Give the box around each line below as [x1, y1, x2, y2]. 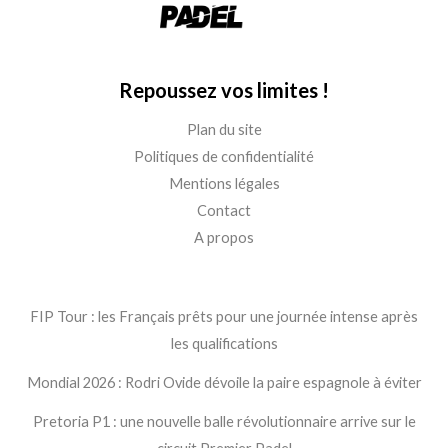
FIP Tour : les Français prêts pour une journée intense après [30, 308, 418, 326]
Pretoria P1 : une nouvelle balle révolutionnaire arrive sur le [32, 413, 416, 431]
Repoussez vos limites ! [119, 78, 329, 103]
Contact [197, 202, 251, 220]
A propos [194, 229, 254, 247]
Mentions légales [168, 175, 280, 193]
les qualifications [170, 335, 278, 353]
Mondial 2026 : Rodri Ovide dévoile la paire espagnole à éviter [26, 374, 422, 392]
